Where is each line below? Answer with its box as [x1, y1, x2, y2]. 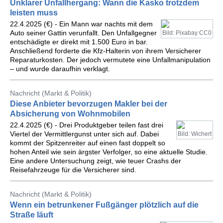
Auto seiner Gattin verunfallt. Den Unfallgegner [10, 29, 157, 37]
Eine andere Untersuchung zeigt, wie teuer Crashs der [10, 157, 181, 165]
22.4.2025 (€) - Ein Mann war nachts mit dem [10, 20, 153, 28]
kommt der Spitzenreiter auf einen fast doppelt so [10, 139, 165, 147]
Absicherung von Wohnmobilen [10, 110, 130, 118]
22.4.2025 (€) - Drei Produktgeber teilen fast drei [10, 121, 163, 129]
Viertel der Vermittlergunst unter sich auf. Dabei [10, 130, 159, 138]
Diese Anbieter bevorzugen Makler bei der [10, 100, 167, 108]
